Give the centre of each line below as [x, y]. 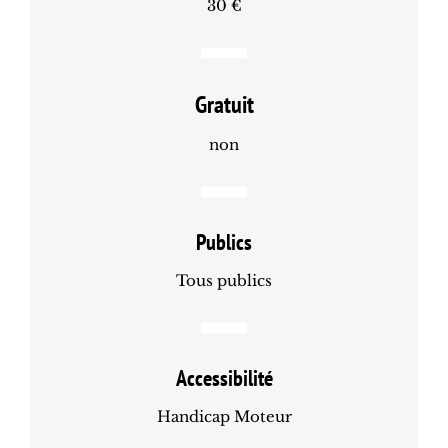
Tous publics [224, 281]
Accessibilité [224, 378]
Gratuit [224, 105]
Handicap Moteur [224, 417]
